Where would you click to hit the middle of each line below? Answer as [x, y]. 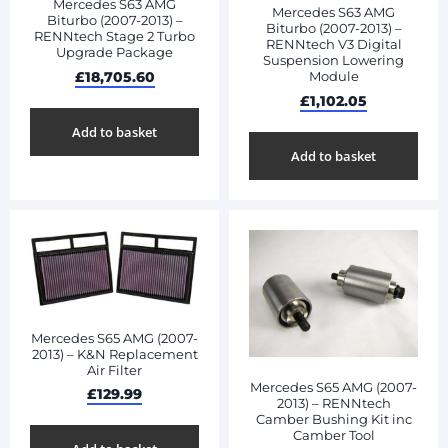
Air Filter [114, 369]
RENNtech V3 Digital [333, 44]
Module [333, 76]
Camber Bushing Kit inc [333, 419]
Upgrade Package [114, 52]
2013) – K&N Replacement [114, 353]
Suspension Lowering [333, 60]
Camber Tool [333, 435]
